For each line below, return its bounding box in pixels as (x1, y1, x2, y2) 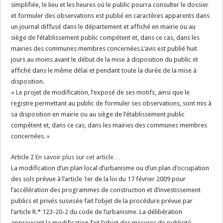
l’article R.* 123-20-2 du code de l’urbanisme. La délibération (11, 208, 183, 216)
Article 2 (11, 153, 36, 161)
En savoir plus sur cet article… (35, 153, 120, 161)
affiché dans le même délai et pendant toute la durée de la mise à (11, 67, 197, 74)
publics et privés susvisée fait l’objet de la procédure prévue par (11, 197, 193, 205)
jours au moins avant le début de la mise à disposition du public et (11, 56, 199, 63)
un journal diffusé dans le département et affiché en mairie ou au (11, 23, 196, 30)
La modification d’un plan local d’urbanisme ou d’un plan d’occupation (11, 164, 210, 172)
